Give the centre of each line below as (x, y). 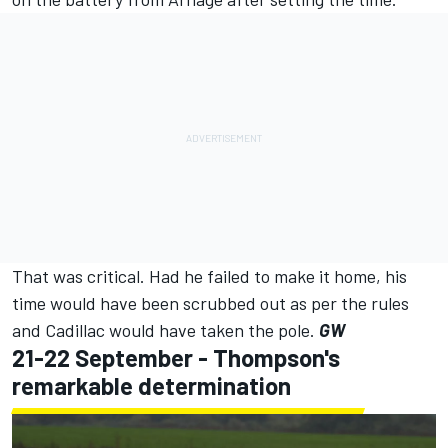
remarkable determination (151, 385)
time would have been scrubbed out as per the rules (210, 302)
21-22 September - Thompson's (176, 357)
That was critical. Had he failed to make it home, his (209, 275)
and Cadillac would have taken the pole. (165, 329)
